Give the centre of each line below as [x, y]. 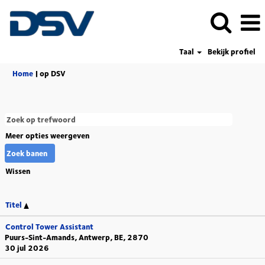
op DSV [53, 73]
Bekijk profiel [232, 51]
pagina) [79, 83]
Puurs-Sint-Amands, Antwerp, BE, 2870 [77, 237]
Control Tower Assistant [49, 227]
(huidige [80, 73]
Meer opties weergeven [47, 135]
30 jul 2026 [27, 248]
